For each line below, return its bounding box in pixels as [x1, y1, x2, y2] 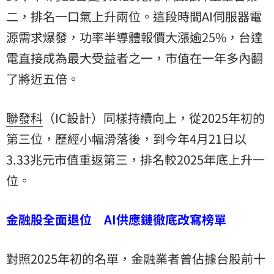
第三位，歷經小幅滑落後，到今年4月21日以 [6, 130, 246, 148]
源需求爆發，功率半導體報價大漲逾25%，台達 [6, 28, 263, 46]
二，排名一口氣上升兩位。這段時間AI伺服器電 [6, 7, 262, 26]
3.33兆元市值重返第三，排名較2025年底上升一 [6, 150, 265, 169]
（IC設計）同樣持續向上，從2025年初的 [43, 109, 265, 127]
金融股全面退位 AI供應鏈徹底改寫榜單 [6, 210, 226, 229]
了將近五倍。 [6, 70, 80, 88]
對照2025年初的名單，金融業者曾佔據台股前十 [6, 250, 265, 268]
